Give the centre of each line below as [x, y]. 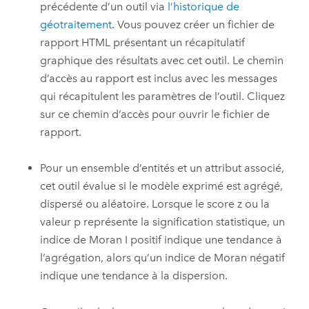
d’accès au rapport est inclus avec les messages [159, 78]
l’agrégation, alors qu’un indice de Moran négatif [163, 258]
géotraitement [76, 24]
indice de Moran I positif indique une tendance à [161, 240]
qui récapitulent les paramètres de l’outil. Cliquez [163, 96]
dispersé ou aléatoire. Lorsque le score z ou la [155, 204]
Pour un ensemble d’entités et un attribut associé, [162, 168]
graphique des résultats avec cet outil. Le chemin [162, 60]
